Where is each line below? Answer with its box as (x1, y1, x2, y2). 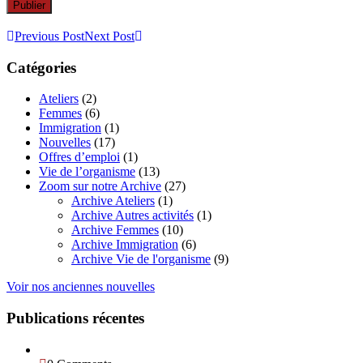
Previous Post (15, 28, 84, 43)
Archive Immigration (71, 237, 178, 252)
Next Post (84, 28, 135, 43)
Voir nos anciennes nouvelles (6, 280, 155, 294)
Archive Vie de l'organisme (71, 252, 211, 267)
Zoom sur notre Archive (39, 179, 161, 194)
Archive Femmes (71, 223, 159, 237)
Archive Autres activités (71, 208, 194, 223)
